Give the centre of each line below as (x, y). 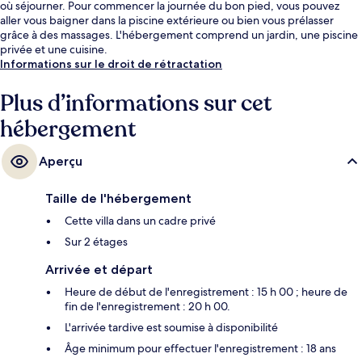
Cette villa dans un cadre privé (140, 221)
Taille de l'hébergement (118, 199)
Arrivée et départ (99, 270)
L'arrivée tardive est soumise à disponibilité (171, 328)
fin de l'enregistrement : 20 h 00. (147, 307)
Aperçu (61, 162)
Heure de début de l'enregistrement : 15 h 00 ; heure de (206, 292)
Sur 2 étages (96, 242)
